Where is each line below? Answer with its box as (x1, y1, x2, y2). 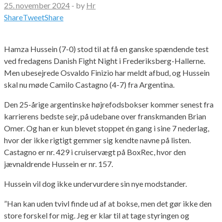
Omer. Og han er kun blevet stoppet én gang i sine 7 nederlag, (4, 123, 209, 133)
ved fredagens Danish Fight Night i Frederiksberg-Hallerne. (4, 55, 205, 65)
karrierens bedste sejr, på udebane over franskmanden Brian (4, 111, 206, 121)
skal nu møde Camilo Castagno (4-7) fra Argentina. (4, 79, 174, 89)
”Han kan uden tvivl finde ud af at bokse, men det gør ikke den (4, 198, 212, 208)
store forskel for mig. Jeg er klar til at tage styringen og (4, 210, 189, 220)
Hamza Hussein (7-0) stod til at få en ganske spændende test (4, 44, 209, 54)
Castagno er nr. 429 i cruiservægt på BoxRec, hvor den (4, 147, 186, 157)
